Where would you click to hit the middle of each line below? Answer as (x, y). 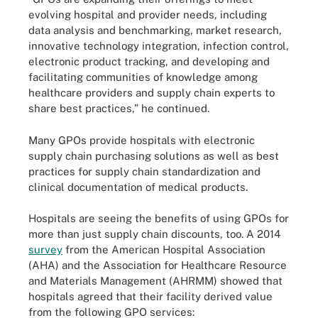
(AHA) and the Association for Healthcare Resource (158, 265)
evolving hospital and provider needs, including (148, 15)
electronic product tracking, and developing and (149, 61)
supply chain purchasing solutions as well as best (154, 155)
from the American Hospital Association (164, 250)
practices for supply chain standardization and (144, 171)
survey (45, 250)
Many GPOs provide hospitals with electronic (142, 140)
